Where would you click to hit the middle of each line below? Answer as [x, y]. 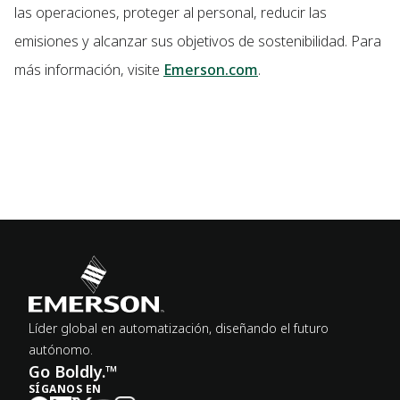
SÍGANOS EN [65, 389]
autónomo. [61, 350]
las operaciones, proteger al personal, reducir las [171, 13]
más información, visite [89, 70]
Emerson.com [211, 70]
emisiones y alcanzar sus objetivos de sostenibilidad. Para [198, 42]
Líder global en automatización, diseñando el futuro [179, 329]
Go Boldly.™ [73, 372]
